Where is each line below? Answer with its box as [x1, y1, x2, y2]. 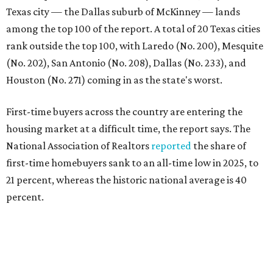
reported [151, 140, 191, 152]
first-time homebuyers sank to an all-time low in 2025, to [6, 157, 258, 169]
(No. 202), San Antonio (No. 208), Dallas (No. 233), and [6, 57, 246, 69]
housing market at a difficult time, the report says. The [6, 122, 250, 135]
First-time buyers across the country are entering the [6, 105, 243, 118]
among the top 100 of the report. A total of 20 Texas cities [6, 23, 260, 35]
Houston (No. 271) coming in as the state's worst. [6, 74, 222, 86]
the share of [191, 140, 246, 152]
